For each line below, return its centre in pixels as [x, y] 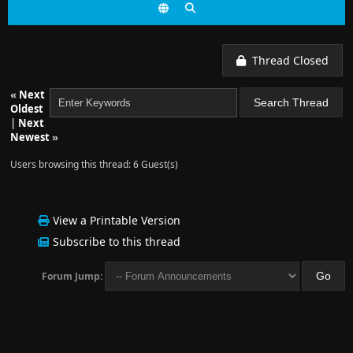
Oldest [27, 109]
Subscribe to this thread [117, 242]
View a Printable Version [117, 220]
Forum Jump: [72, 276]
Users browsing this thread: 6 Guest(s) [94, 164]
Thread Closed [287, 60]
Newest [30, 137]
